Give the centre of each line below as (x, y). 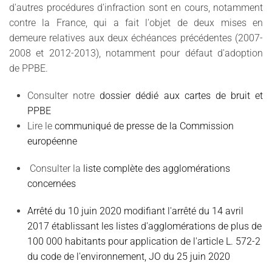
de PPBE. (29, 68)
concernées (52, 183)
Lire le (41, 126)
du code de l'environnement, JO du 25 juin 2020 (129, 256)
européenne (52, 141)
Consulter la (55, 168)
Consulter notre (61, 95)
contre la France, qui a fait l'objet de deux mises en (136, 22)
